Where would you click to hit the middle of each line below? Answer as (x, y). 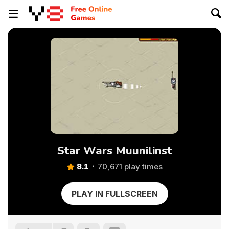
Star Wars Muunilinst (114, 151)
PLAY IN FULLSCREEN (114, 194)
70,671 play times (130, 166)
